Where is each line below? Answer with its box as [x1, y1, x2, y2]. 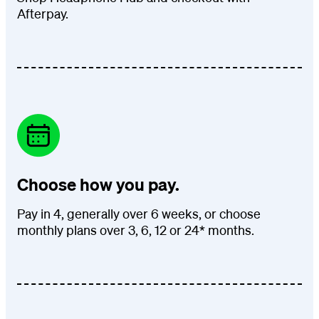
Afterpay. [17, 5, 68, 21]
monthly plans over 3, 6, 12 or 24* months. [17, 221, 254, 238]
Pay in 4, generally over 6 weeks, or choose [17, 205, 261, 221]
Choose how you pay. [17, 173, 179, 195]
